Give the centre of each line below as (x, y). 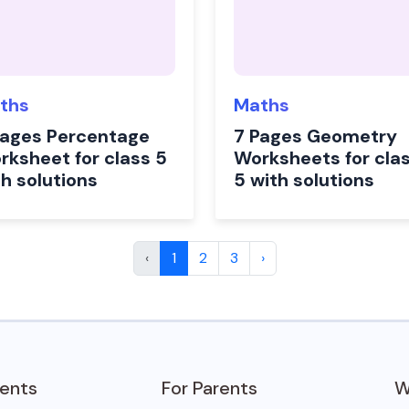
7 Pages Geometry (315, 136)
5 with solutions (304, 180)
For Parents (209, 388)
